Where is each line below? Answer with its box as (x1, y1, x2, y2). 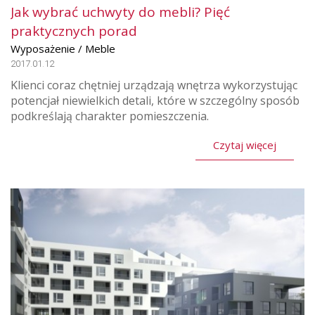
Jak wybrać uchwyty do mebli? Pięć (11, 3, 230, 22)
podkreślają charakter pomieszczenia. (11, 108, 209, 124)
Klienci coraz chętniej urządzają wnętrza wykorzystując (11, 77, 297, 94)
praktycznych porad (11, 22, 137, 41)
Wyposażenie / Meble (11, 41, 115, 56)
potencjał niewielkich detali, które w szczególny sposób (11, 93, 300, 109)
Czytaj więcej (213, 138, 276, 153)
